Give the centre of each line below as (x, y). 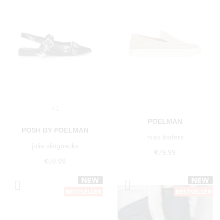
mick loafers (165, 137)
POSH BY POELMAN (55, 130)
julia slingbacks (55, 146)
